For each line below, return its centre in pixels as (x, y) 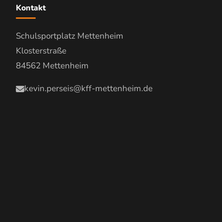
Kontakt (31, 8)
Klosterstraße (41, 51)
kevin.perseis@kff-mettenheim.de (88, 88)
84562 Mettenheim (52, 66)
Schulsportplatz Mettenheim (70, 36)
